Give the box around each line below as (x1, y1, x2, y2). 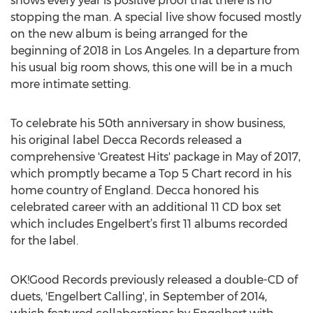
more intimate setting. (10, 78, 131, 91)
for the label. (10, 234, 78, 247)
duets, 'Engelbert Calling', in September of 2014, (10, 290, 267, 303)
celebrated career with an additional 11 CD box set (10, 201, 281, 214)
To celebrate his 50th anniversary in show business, (10, 117, 285, 130)
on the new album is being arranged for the (10, 27, 247, 41)
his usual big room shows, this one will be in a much (10, 61, 293, 74)
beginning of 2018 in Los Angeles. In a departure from (10, 44, 300, 57)
